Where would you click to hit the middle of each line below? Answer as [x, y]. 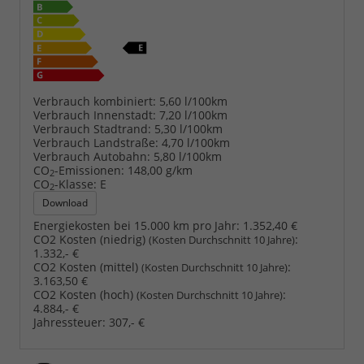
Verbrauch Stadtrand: [92, 128]
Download [65, 202]
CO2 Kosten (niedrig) [91, 239]
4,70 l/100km [196, 142]
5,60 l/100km [193, 101]
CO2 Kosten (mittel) [87, 266]
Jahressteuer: [69, 322]
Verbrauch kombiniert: [95, 101]
